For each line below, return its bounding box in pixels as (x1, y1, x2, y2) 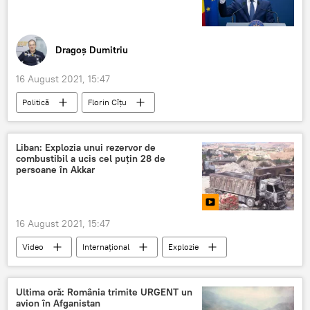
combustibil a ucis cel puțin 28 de (16, 152, 165, 165)
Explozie (168, 241, 199, 253)
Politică (22, 97, 49, 108)
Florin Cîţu (88, 97, 127, 108)
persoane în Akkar (16, 163, 95, 176)
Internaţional (82, 241, 129, 253)
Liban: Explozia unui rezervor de (16, 141, 156, 154)
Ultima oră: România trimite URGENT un (16, 286, 192, 299)
